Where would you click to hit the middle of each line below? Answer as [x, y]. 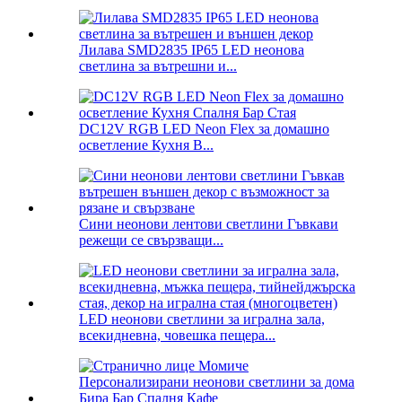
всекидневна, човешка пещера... [177, 336]
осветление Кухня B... [146, 145]
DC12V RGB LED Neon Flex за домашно [204, 129]
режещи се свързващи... [151, 240]
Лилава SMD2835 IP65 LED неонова [192, 50]
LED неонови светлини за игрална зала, [202, 319]
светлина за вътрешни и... [158, 66]
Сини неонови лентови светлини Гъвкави [209, 224]
